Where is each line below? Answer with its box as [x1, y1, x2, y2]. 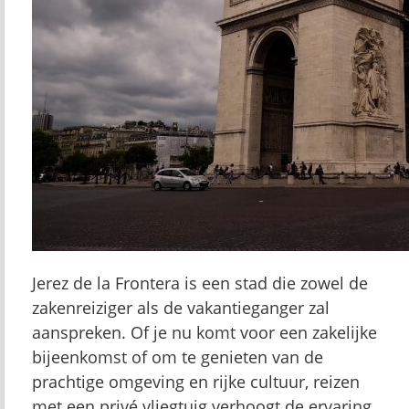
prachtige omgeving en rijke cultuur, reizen [32, 371, 360, 393]
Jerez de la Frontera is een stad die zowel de [32, 272, 368, 294]
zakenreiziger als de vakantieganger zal [32, 297, 330, 319]
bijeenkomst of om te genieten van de [32, 346, 323, 368]
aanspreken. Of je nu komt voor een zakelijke [32, 321, 377, 343]
